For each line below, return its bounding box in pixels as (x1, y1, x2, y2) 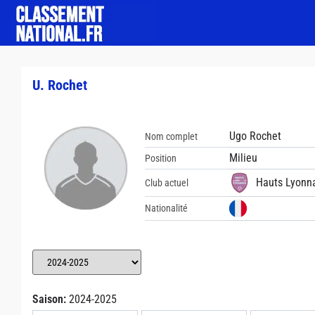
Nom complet (145, 130, 198, 142)
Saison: (32, 292, 69, 306)
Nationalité (145, 202, 188, 214)
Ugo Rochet (229, 129, 281, 143)
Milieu (229, 151, 257, 165)
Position (145, 152, 176, 164)
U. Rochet (32, 77, 87, 94)
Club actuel (145, 176, 188, 188)
